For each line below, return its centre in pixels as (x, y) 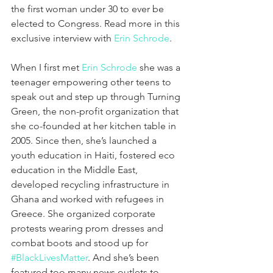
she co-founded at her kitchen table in (95, 126)
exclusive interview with (62, 38)
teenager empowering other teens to (92, 82)
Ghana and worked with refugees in (89, 199)
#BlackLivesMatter (49, 257)
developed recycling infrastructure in (91, 184)
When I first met (46, 67)
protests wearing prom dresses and (88, 228)
